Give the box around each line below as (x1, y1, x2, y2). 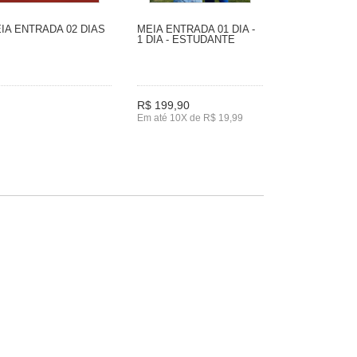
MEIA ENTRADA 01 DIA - (137, 22, 255, 35)
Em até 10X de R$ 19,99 (137, 112, 243, 124)
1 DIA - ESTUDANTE (137, 33, 235, 45)
